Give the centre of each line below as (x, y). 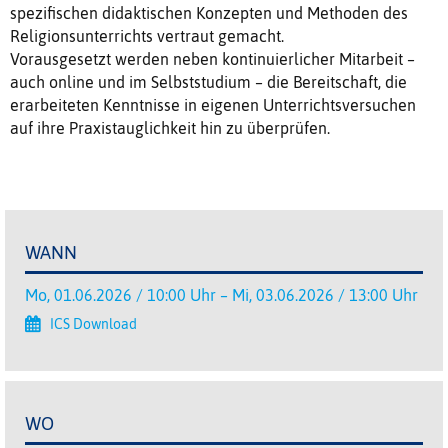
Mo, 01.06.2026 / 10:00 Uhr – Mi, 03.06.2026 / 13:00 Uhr (221, 295)
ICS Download (93, 324)
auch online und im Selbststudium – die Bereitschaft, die (208, 82)
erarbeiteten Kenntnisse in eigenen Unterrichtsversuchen (213, 105)
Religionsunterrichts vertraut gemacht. (149, 36)
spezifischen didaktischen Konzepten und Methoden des (209, 13)
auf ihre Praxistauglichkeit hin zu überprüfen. (170, 128)
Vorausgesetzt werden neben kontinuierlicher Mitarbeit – (212, 59)
